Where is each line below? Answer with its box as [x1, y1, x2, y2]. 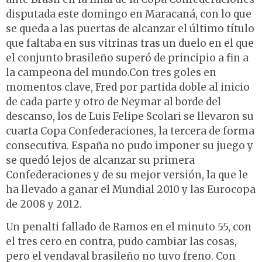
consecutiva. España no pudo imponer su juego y [6, 139, 253, 152]
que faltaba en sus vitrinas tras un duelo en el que [6, 36, 254, 50]
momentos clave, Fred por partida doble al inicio [6, 80, 250, 94]
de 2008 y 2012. [6, 197, 82, 211]
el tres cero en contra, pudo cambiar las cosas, [6, 235, 237, 249]
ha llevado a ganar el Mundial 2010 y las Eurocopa [6, 182, 256, 196]
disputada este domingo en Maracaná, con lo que [6, 7, 251, 20]
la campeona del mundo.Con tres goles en [6, 65, 216, 79]
